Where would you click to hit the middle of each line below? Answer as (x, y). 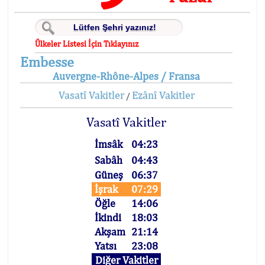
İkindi (108, 217)
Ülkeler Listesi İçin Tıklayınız (87, 44)
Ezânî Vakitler (163, 95)
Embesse (47, 62)
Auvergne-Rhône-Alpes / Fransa (127, 76)
